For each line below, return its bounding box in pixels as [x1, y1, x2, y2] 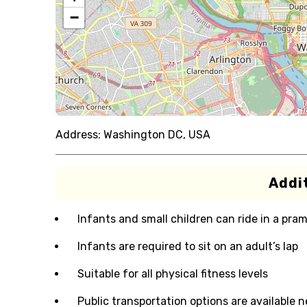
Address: [55, 128, 101, 141]
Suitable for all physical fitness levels [77, 267, 268, 280]
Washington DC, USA [103, 128, 210, 141]
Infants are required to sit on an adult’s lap [77, 240, 298, 253]
